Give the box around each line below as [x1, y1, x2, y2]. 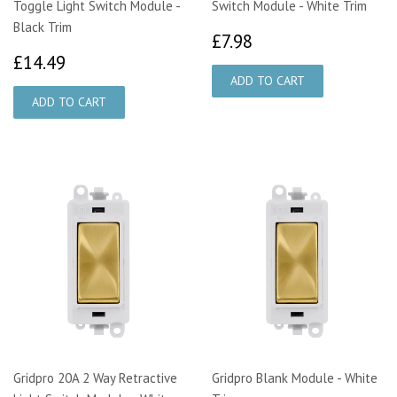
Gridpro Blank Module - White [212, 369, 378, 386]
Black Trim [13, 18, 72, 35]
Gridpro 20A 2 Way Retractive [13, 369, 177, 386]
